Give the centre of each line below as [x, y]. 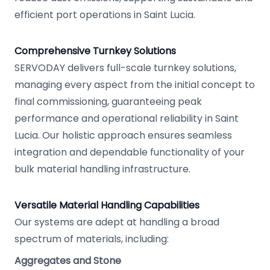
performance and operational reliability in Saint [127, 118]
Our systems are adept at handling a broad [117, 222]
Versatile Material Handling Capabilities [107, 205]
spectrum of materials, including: [92, 239]
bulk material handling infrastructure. [102, 169]
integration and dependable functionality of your [130, 152]
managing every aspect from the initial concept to [135, 85]
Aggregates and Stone [68, 261]
